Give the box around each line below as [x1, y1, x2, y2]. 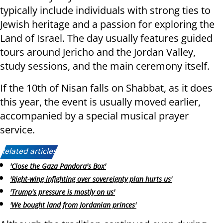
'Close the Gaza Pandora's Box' [10, 161, 106, 171]
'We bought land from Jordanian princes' [10, 200, 136, 210]
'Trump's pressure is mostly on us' [10, 187, 115, 197]
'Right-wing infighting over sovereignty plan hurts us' [10, 174, 172, 184]
